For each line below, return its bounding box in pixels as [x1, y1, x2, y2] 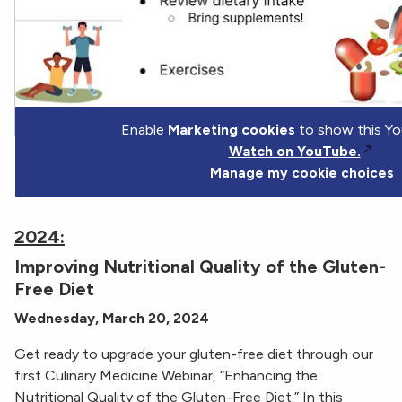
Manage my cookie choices [209, 165, 394, 182]
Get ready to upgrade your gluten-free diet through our [14, 345, 373, 363]
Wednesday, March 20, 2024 [14, 310, 209, 328]
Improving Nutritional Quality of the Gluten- [14, 256, 386, 278]
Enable [120, 121, 168, 139]
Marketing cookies [167, 121, 295, 139]
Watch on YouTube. [228, 143, 361, 161]
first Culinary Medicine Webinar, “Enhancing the [14, 367, 318, 385]
